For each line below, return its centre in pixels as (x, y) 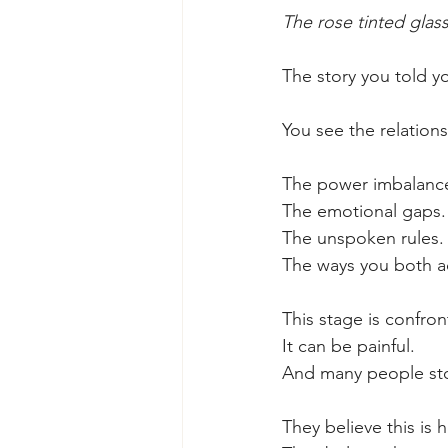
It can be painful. (348, 345)
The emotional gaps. (364, 210)
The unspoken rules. (363, 237)
